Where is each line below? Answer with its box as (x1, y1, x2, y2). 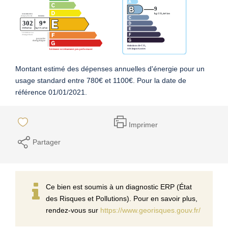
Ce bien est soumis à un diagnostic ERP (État (46, 182, 192, 191)
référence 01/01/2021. (15, 88, 87, 96)
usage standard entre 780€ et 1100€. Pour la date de (15, 76, 186, 84)
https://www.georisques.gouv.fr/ (100, 206, 201, 214)
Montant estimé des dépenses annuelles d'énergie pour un (15, 64, 205, 73)
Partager (33, 137, 61, 146)
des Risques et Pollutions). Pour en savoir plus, (46, 194, 197, 203)
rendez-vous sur (46, 206, 100, 214)
